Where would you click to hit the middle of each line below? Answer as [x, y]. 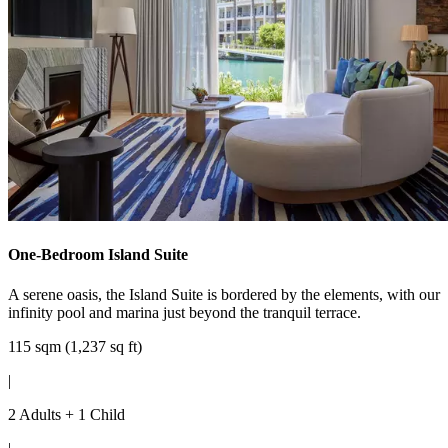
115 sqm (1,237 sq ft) [75, 346]
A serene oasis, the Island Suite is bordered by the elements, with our [224, 294]
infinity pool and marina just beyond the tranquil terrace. [184, 312]
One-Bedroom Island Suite [98, 255]
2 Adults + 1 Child [66, 414]
